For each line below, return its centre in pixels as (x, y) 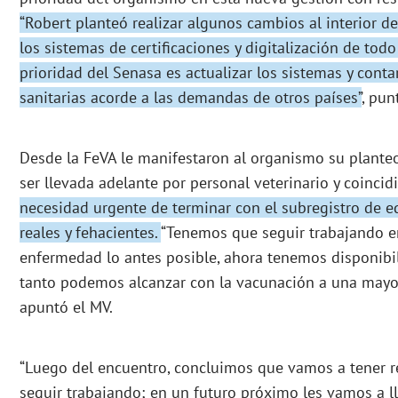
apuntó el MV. (66, 307)
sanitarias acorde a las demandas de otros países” (191, 98)
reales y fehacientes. (90, 233)
